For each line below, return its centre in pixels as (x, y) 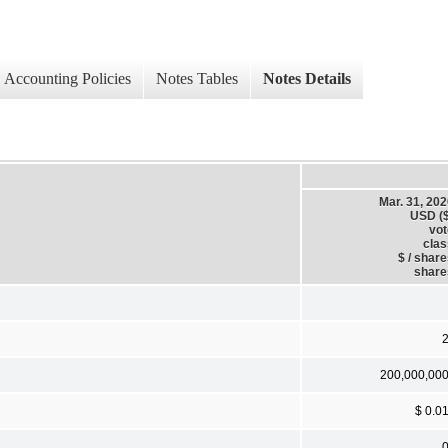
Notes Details (307, 79)
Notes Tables (197, 79)
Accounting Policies (67, 79)
